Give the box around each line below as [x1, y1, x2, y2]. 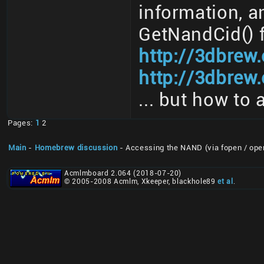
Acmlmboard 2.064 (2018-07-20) [64, 169, 182, 178]
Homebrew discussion [34, 143, 118, 153]
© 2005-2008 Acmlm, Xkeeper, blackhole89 [64, 177, 218, 186]
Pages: [8, 118, 35, 128]
